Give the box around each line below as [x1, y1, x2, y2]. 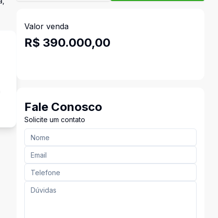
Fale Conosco [24, 100, 102, 114]
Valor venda [24, 21, 69, 31]
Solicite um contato [24, 115, 85, 124]
